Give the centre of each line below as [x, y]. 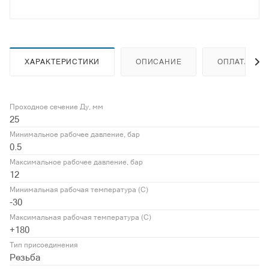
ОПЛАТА [234, 62]
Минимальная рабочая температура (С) [79, 189]
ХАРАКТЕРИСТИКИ [62, 62]
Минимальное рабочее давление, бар [75, 134]
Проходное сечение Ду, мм [56, 107]
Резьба [25, 257]
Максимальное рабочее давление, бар [76, 162]
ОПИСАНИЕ [159, 62]
